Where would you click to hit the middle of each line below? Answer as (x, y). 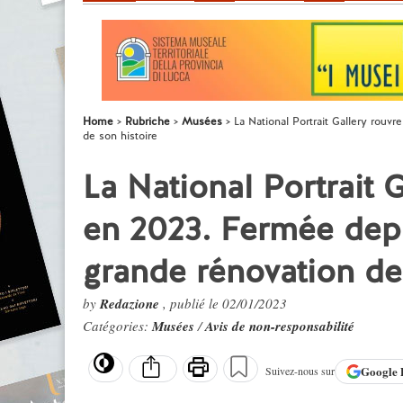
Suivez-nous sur (300, 371)
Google (381, 372)
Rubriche (148, 121)
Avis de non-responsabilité (280, 326)
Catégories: (117, 326)
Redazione (131, 304)
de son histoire (120, 136)
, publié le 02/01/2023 (225, 303)
